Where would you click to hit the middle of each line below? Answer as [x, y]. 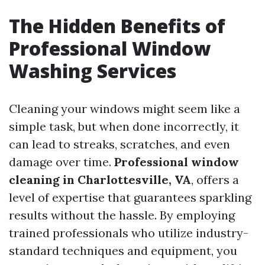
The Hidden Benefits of [117, 26]
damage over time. [62, 162]
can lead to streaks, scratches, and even [119, 144]
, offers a [215, 180]
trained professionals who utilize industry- [129, 233]
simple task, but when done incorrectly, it [124, 126]
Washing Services [93, 71]
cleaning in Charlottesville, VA [100, 180]
